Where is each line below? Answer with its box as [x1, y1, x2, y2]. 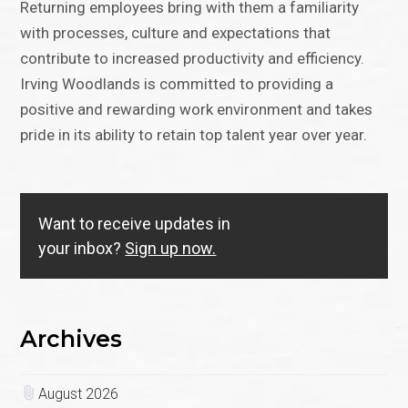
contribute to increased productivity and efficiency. [20, 49, 365, 68]
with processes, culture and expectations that [20, 24, 331, 43]
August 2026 [38, 384, 119, 403]
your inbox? [38, 239, 126, 259]
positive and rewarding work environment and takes [20, 100, 373, 119]
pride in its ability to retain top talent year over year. [20, 126, 368, 145]
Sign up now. [125, 239, 217, 259]
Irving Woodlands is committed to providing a [20, 75, 334, 94]
